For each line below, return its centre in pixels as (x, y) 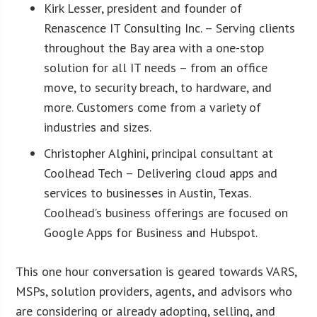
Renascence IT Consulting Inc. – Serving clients (170, 28)
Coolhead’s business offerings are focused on (166, 212)
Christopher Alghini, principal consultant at (159, 153)
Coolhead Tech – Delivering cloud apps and (161, 173)
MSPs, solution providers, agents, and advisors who (154, 291)
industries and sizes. (98, 127)
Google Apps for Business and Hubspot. (151, 232)
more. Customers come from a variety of (153, 107)
